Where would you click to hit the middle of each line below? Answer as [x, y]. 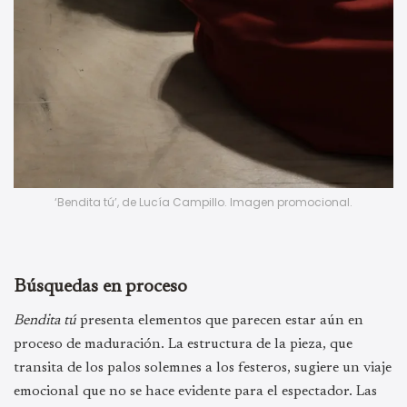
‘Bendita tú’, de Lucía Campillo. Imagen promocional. [203, 203]
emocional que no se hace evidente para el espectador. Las [195, 392]
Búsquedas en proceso [100, 288]
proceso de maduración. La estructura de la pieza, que [183, 345]
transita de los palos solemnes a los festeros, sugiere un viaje [203, 368]
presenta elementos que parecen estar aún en [220, 321]
